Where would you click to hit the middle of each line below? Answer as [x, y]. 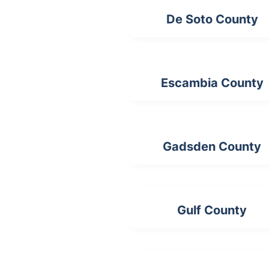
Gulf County [212, 210]
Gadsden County [212, 147]
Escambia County [212, 83]
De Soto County [212, 20]
